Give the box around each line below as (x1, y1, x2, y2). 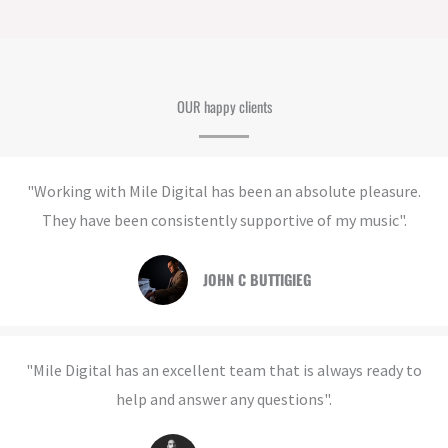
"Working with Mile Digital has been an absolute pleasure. (27, 181, 421, 202)
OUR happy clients (176, 96, 272, 118)
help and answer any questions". (116, 389, 332, 410)
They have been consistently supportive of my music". (41, 210, 407, 231)
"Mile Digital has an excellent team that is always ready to (26, 360, 422, 381)
